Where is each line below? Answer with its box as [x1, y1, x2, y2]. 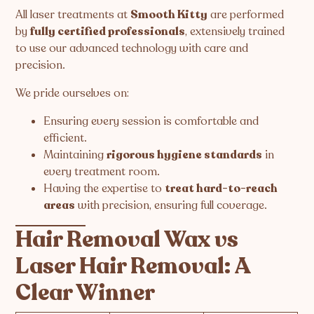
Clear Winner [15, 277, 156, 308]
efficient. [43, 130, 88, 146]
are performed [207, 6, 285, 22]
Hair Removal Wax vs [15, 224, 239, 255]
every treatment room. [43, 163, 161, 179]
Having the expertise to [43, 180, 165, 196]
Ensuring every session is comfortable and [43, 113, 259, 129]
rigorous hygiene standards [107, 146, 263, 163]
